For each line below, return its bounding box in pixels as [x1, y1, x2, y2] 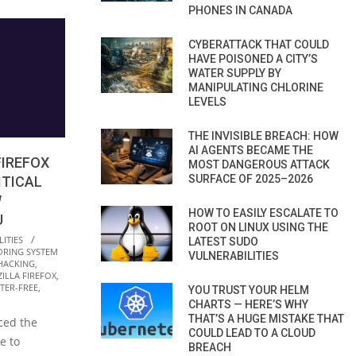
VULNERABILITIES [188, 249, 279, 262]
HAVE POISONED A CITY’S [188, 52, 318, 65]
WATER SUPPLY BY [188, 66, 281, 79]
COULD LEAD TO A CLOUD [188, 326, 315, 339]
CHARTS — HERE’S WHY [188, 297, 308, 311]
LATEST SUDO [188, 234, 258, 248]
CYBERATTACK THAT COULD [188, 37, 329, 51]
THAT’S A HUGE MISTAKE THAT [188, 311, 344, 325]
